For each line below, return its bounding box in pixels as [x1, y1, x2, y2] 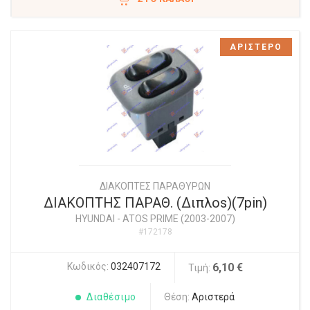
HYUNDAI [75, 213, 115, 225]
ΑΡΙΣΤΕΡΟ [230, 42, 282, 53]
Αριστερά [191, 291, 235, 303]
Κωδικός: [67, 261, 111, 273]
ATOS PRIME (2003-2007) [122, 213, 235, 225]
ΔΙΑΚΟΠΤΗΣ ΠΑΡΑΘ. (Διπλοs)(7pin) [43, 194, 267, 212]
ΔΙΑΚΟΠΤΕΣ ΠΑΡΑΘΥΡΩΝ [100, 181, 210, 192]
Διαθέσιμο [86, 291, 136, 303]
